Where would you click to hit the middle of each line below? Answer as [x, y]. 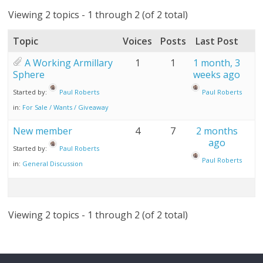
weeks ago [217, 75]
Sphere [29, 75]
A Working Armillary [69, 63]
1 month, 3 [217, 63]
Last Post [217, 41]
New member [43, 131]
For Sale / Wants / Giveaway [66, 107]
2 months [217, 131]
